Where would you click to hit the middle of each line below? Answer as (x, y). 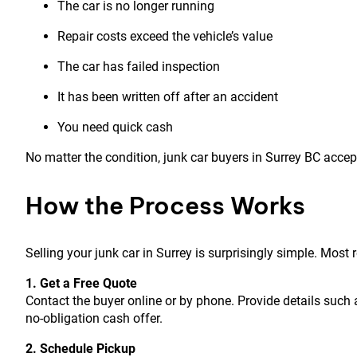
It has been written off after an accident (168, 97)
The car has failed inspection (139, 67)
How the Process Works (165, 206)
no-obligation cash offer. (94, 319)
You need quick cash (115, 127)
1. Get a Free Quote (81, 284)
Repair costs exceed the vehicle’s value (165, 37)
